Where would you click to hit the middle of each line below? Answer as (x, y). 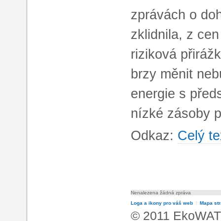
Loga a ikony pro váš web (162, 203)
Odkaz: (154, 136)
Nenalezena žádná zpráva (161, 193)
